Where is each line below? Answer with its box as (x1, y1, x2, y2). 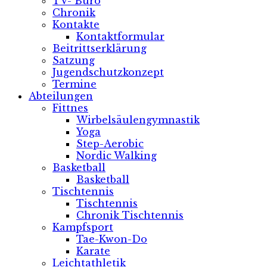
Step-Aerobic (76, 137, 144, 150)
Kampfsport (52, 221, 113, 233)
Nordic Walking (76, 149, 157, 162)
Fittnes (52, 101, 88, 114)
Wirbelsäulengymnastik (76, 113, 200, 126)
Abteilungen (29, 89, 93, 102)
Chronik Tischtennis (76, 209, 184, 221)
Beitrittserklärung (52, 42, 147, 54)
